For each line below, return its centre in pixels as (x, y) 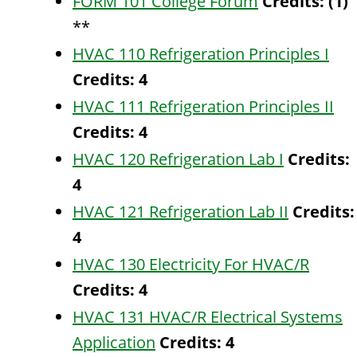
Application (114, 342)
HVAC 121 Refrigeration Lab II (180, 212)
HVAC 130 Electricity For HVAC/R (191, 264)
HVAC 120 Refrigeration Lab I (178, 159)
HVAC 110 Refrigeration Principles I (201, 54)
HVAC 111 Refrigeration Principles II (203, 106)
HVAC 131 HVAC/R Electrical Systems (208, 317)
